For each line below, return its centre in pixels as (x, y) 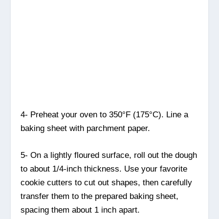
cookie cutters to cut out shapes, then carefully (107, 183)
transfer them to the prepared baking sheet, (100, 197)
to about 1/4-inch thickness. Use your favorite (104, 169)
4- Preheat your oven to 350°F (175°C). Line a (105, 115)
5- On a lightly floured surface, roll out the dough (109, 155)
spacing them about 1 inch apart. (80, 210)
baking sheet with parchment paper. (86, 128)
